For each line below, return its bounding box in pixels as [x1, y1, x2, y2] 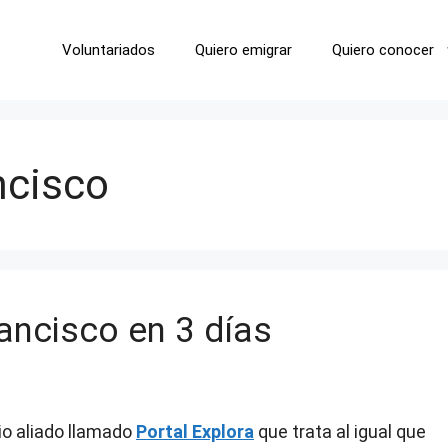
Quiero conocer [332, 41, 434, 59]
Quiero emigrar [195, 41, 292, 59]
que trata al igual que [258, 420, 426, 442]
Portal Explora [136, 420, 254, 442]
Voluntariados [62, 41, 155, 59]
